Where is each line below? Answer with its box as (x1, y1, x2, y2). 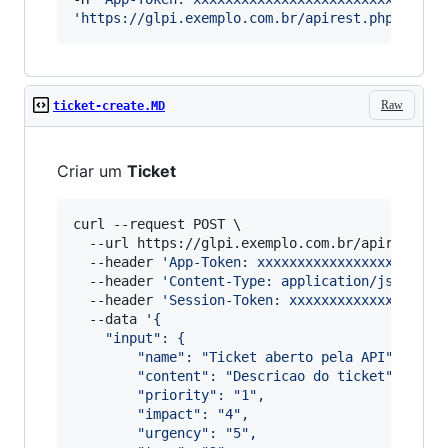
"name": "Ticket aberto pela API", (137, 349, 401, 365)
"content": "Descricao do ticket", (137, 368, 401, 384)
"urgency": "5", (137, 425, 257, 441)
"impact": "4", (137, 406, 249, 422)
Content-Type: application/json (169, 273, 409, 289)
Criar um (57, 161, 127, 181)
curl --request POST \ (73, 216, 241, 232)
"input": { (105, 330, 185, 346)
